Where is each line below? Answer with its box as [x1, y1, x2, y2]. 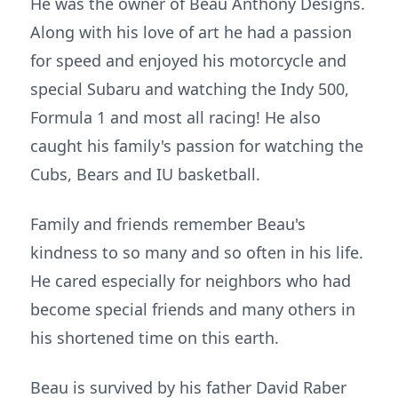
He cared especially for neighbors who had [30, 270, 351, 291]
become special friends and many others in [30, 298, 355, 320]
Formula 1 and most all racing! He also [30, 107, 321, 128]
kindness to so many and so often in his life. [30, 242, 363, 263]
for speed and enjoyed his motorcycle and [30, 50, 346, 71]
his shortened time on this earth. [30, 327, 279, 348]
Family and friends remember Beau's [30, 213, 306, 235]
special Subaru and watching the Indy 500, [30, 78, 349, 99]
